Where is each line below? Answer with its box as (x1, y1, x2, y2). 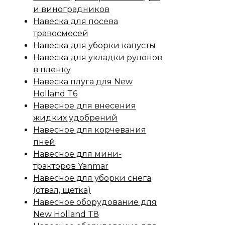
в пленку (33, 65, 71, 74)
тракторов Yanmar (33, 161, 108, 171)
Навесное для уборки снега (33, 173, 151, 183)
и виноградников (33, 5, 109, 14)
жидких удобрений (33, 113, 118, 123)
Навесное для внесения (33, 101, 136, 110)
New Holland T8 (33, 209, 99, 219)
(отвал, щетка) (33, 185, 91, 195)
